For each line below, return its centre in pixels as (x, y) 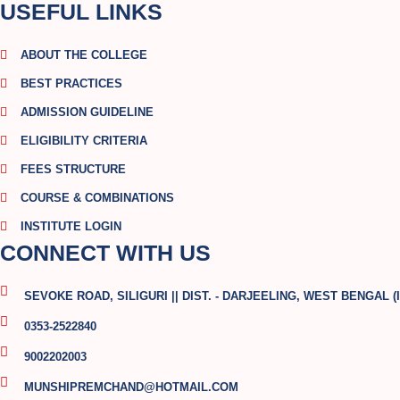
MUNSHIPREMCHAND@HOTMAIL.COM (131, 387)
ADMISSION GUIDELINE (87, 112)
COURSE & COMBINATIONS (97, 198)
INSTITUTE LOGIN (71, 227)
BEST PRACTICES (71, 84)
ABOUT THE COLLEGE (83, 55)
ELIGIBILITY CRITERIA (83, 141)
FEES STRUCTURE (73, 170)
